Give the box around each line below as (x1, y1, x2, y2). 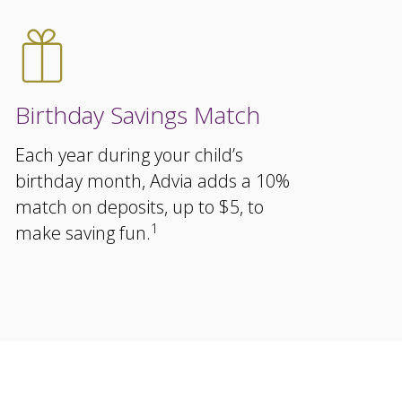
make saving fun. (15, 221, 152, 245)
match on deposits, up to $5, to (15, 195, 265, 219)
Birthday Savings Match (15, 99, 261, 131)
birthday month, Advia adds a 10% (15, 169, 291, 193)
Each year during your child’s (15, 143, 244, 167)
